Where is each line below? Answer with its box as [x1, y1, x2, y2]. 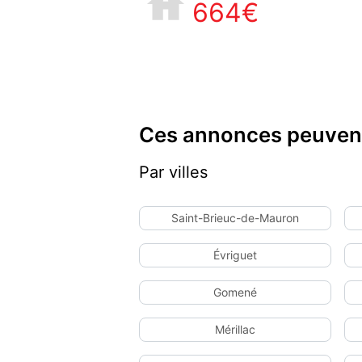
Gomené [213, 285, 257, 299]
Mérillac [215, 322, 255, 336]
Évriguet [213, 248, 257, 262]
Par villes [139, 162, 208, 182]
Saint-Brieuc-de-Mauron [171, 211, 299, 225]
